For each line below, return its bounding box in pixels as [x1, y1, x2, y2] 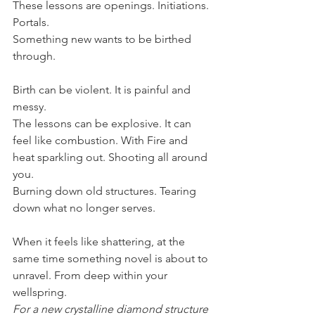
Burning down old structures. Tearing [13, 184, 199, 198]
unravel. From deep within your [13, 269, 170, 283]
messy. [13, 100, 46, 114]
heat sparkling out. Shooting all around [13, 150, 210, 165]
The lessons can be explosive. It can [13, 117, 194, 131]
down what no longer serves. [13, 201, 155, 215]
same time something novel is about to [13, 252, 211, 266]
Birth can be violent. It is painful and [13, 83, 193, 97]
